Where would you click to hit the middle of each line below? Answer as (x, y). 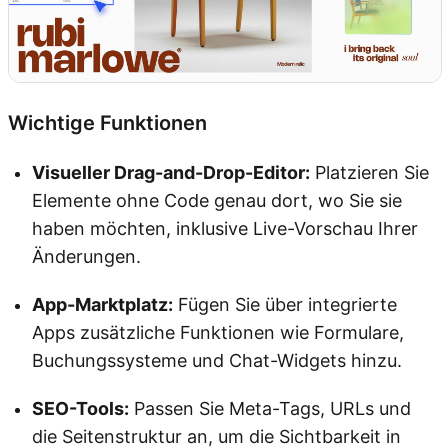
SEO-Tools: (80, 408)
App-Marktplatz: (102, 304)
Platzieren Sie (369, 172)
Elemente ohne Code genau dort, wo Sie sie (217, 200)
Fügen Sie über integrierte (285, 304)
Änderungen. (86, 256)
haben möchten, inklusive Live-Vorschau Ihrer (225, 228)
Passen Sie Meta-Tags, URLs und (270, 408)
